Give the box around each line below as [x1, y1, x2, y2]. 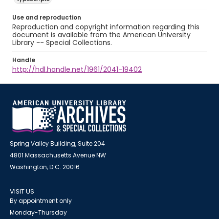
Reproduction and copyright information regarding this [12, 22, 199, 32]
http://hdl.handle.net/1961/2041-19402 [12, 65, 142, 74]
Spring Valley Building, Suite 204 [10, 139, 105, 148]
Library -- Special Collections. [12, 38, 112, 47]
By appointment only [10, 197, 72, 205]
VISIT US [10, 187, 34, 196]
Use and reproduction [12, 13, 81, 22]
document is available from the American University [12, 30, 191, 40]
